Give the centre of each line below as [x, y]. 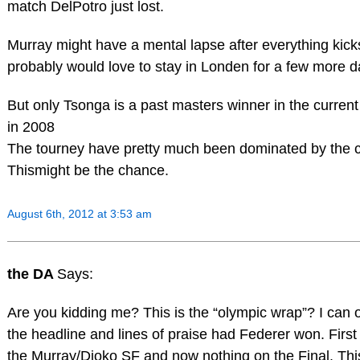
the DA [32, 274]
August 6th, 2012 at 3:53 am [79, 213]
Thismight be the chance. [88, 170]
